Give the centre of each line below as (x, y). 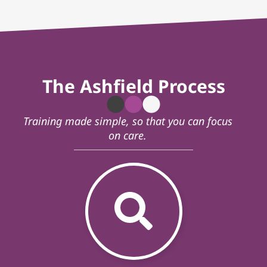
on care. (128, 135)
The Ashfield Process (133, 86)
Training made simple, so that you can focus (128, 121)
